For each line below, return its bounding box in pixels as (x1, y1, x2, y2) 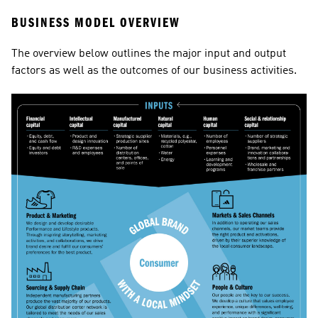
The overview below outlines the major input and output (11, 48, 286, 60)
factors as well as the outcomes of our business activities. (11, 65, 297, 77)
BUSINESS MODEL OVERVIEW (11, 14, 180, 31)
